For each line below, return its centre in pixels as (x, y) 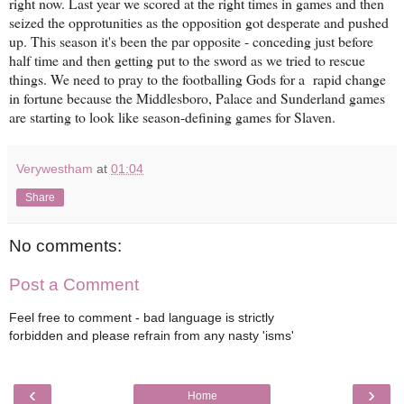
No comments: (65, 245)
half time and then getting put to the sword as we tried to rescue (187, 60)
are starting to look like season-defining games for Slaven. (172, 116)
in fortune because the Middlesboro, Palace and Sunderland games (197, 97)
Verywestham (55, 168)
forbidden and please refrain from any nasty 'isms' (151, 335)
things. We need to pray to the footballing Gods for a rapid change (197, 78)
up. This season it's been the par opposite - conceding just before (191, 41)
